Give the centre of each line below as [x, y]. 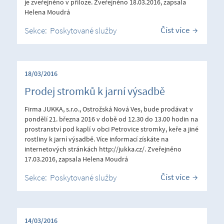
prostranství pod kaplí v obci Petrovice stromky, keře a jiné [111, 129]
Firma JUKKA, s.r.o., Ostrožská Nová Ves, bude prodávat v [109, 109]
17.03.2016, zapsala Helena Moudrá [76, 159]
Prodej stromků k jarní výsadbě [95, 91]
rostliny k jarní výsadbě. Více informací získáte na [96, 139]
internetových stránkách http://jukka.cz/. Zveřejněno [103, 149]
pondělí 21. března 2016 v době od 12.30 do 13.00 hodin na [111, 119]
